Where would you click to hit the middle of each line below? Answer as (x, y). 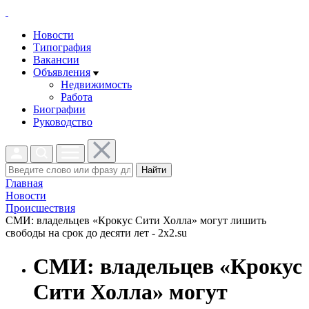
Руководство (63, 122)
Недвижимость (96, 84)
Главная (24, 183)
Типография (62, 47)
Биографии (59, 109)
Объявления (62, 72)
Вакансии (56, 60)
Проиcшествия (40, 208)
